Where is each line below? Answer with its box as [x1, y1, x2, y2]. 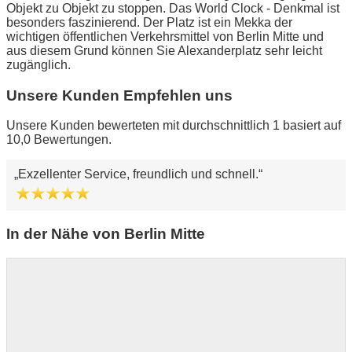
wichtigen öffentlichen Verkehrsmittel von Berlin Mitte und [6, 29, 324, 43]
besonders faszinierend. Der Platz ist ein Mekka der [6, 15, 292, 29]
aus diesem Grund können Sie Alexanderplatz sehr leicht [6, 43, 322, 57]
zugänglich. [6, 57, 71, 71]
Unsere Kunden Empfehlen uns [6, 86, 233, 104]
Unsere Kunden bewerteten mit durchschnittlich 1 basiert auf [6, 119, 341, 133]
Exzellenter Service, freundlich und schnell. [18, 167, 258, 181]
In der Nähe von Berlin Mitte [6, 225, 205, 243]
